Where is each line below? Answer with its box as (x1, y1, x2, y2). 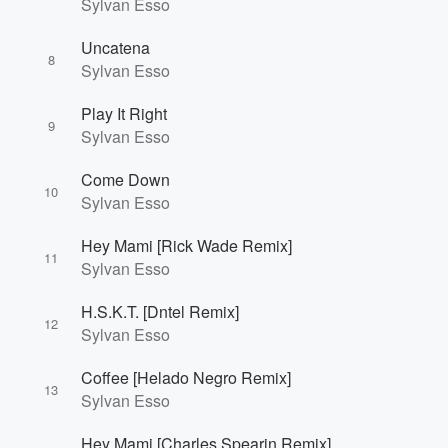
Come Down (81, 168, 170, 191)
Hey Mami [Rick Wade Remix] (81, 234, 292, 257)
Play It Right (81, 102, 167, 125)
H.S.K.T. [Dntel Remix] (81, 300, 239, 323)
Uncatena (81, 36, 150, 59)
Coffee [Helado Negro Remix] (81, 366, 291, 389)
